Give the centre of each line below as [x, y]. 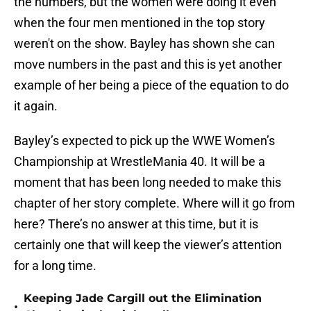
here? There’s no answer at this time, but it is [136, 224]
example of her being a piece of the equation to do [151, 85]
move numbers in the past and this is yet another [148, 65]
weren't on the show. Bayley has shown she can [144, 44]
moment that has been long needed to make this [148, 183]
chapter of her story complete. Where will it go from [154, 203]
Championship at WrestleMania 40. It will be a [140, 162]
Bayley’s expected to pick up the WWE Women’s [144, 141]
